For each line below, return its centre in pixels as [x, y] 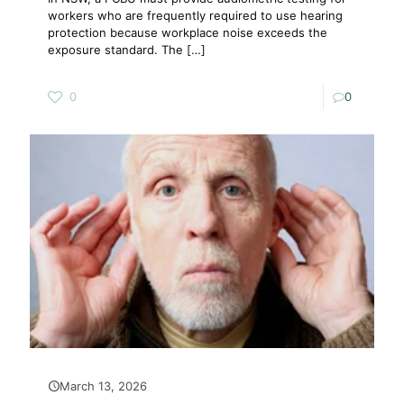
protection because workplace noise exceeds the [188, 32]
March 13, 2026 [103, 386]
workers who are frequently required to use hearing [195, 15]
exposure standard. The [115, 50]
